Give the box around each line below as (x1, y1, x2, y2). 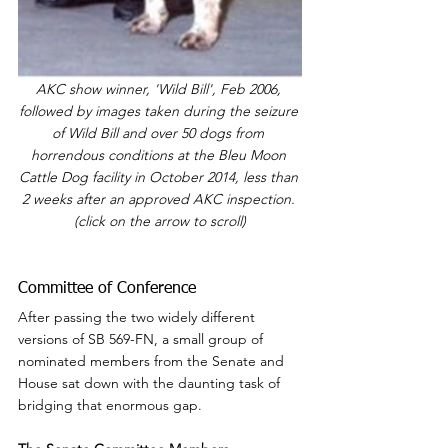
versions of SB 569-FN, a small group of (18, 330, 267, 349)
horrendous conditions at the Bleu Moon (30, 146, 290, 165)
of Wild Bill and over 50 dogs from (52, 124, 268, 143)
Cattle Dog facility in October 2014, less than (18, 168, 302, 187)
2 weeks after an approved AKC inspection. (21, 190, 299, 209)
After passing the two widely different (18, 308, 259, 327)
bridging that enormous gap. (18, 396, 202, 415)
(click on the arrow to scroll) (74, 212, 246, 231)
